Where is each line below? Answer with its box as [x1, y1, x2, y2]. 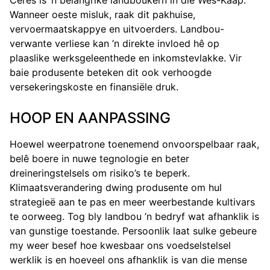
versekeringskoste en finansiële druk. [10, 81, 178, 93]
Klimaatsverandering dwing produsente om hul [10, 181, 222, 194]
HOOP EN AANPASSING [10, 109, 171, 127]
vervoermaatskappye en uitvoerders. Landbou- [10, 23, 224, 36]
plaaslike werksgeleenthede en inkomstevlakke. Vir [10, 52, 242, 64]
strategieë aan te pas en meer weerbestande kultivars [10, 196, 255, 209]
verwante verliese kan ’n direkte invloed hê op [10, 37, 219, 50]
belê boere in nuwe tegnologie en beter [10, 152, 189, 165]
